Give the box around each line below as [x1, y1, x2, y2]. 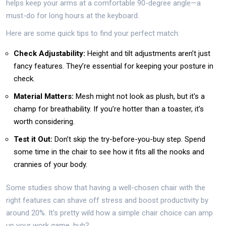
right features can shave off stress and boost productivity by [6, 196, 208, 205]
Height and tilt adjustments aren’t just [85, 49, 210, 58]
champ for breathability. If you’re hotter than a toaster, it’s [14, 104, 204, 114]
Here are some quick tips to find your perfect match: [6, 29, 180, 38]
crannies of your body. [14, 160, 87, 169]
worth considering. [14, 117, 75, 126]
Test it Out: [14, 135, 52, 144]
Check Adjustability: [14, 49, 85, 58]
